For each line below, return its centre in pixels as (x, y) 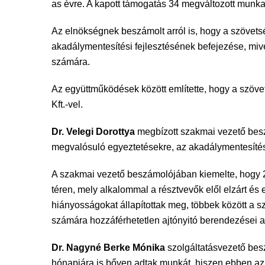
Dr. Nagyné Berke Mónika (108, 248)
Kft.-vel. (67, 104)
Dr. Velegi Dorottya (93, 132)
